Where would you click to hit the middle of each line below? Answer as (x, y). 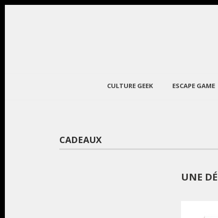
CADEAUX (81, 140)
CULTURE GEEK (130, 86)
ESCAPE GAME (193, 86)
